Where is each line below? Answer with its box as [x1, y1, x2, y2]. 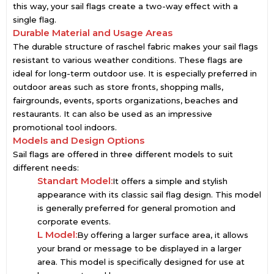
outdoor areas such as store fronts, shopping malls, [13, 82, 223, 92]
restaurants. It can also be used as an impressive [13, 109, 212, 119]
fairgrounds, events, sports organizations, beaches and [13, 95, 238, 105]
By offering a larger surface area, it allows [77, 230, 248, 240]
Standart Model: [37, 175, 113, 187]
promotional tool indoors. [13, 122, 117, 132]
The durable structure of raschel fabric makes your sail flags [13, 42, 258, 51]
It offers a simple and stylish [113, 176, 228, 186]
